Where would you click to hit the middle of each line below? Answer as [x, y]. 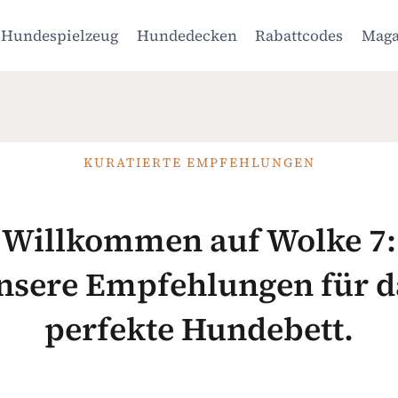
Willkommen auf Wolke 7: [199, 240]
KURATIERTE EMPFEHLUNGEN [199, 163]
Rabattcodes [299, 35]
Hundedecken [187, 35]
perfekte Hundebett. [199, 329]
